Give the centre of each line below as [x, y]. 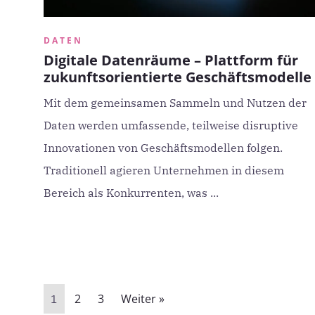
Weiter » [143, 299]
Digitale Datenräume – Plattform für [171, 60]
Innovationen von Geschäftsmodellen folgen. [163, 148]
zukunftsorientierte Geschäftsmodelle [178, 77]
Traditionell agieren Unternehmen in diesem [164, 170]
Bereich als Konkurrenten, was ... [131, 193]
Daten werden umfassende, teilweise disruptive [171, 125]
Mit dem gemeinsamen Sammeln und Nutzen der [175, 103]
